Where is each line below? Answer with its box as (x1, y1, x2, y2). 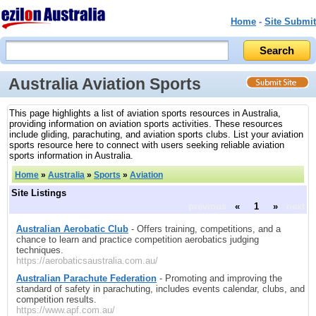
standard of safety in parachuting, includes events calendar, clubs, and (16, 283, 305, 294)
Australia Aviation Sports (8, 75, 201, 94)
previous (188, 201, 226, 212)
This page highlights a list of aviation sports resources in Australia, (9, 108, 281, 119)
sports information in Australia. (9, 150, 133, 162)
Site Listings (11, 188, 66, 199)
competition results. (16, 293, 97, 305)
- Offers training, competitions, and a (128, 223, 281, 234)
